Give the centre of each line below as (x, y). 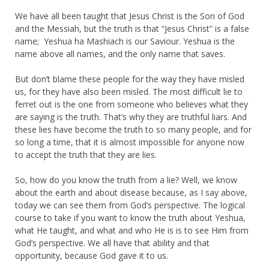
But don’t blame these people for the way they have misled (130, 79)
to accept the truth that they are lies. (86, 154)
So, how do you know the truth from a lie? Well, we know (126, 180)
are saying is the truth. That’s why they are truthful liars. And (131, 116)
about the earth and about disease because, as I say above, (131, 192)
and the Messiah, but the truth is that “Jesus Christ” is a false (132, 28)
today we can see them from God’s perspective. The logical (130, 205)
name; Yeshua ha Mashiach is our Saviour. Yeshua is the (125, 41)
